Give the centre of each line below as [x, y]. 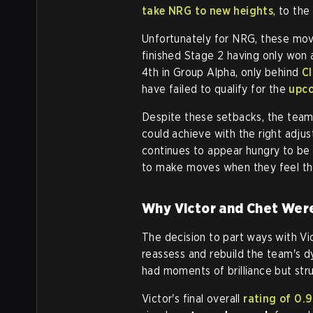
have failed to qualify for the [216, 89]
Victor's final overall [193, 299]
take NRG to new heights [208, 11]
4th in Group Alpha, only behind [222, 73]
